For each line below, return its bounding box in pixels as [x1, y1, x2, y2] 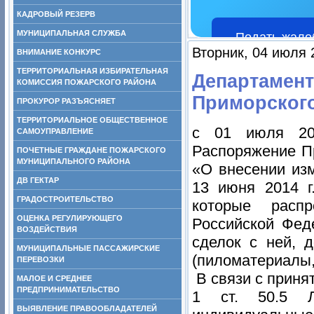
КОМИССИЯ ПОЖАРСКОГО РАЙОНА [17, 78, 156, 86]
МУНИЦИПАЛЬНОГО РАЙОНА [17, 157, 130, 165]
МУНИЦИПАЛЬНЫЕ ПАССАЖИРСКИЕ [17, 244, 160, 252]
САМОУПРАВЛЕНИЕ [17, 127, 93, 135]
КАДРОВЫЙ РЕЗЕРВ [17, 10, 95, 18]
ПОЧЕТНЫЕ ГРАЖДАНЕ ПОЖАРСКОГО [17, 146, 166, 154]
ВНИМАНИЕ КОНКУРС [17, 48, 101, 56]
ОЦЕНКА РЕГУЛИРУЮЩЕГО [17, 214, 123, 222]
